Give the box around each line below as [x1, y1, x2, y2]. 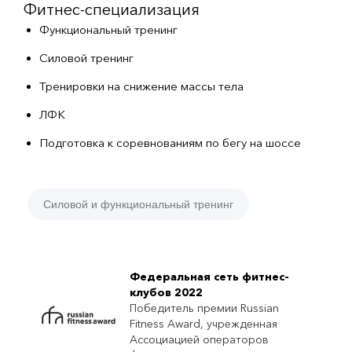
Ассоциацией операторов [130, 332, 269, 346]
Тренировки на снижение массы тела [39, 79, 244, 93]
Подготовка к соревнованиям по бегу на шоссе [39, 135, 301, 150]
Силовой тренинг [39, 50, 134, 65]
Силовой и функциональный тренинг [43, 197, 233, 211]
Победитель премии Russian [130, 301, 279, 315]
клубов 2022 [130, 285, 203, 299]
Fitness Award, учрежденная [130, 317, 277, 331]
